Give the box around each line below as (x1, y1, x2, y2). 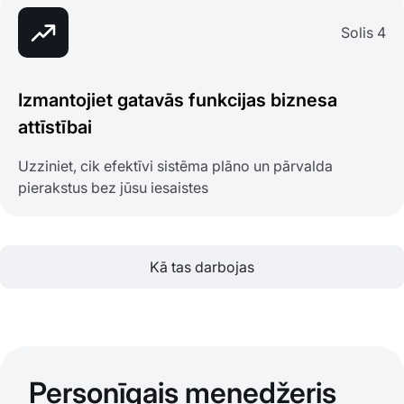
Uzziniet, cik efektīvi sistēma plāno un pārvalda (18, 157, 333, 176)
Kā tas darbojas (150, 258, 254, 277)
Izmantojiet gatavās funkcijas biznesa (18, 89, 337, 112)
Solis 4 (341, 23, 386, 42)
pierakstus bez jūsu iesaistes (18, 179, 208, 197)
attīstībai (18, 116, 92, 139)
